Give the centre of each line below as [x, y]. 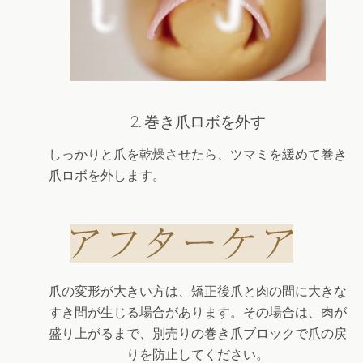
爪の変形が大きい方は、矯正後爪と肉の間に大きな [198, 291]
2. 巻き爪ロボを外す [198, 121]
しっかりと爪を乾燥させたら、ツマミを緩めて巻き [198, 154]
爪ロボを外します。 [107, 175]
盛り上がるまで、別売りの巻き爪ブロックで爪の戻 [198, 333]
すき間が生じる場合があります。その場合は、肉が [198, 312]
